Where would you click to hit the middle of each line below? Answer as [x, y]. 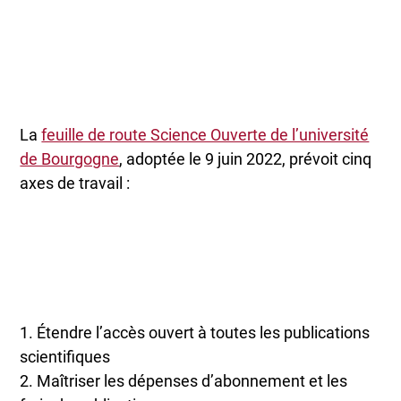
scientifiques [67, 356]
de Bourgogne [70, 159]
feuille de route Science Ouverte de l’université [205, 135]
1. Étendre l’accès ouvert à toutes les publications [195, 332]
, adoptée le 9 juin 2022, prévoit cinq [246, 159]
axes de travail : [77, 183]
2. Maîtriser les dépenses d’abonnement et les [184, 380]
